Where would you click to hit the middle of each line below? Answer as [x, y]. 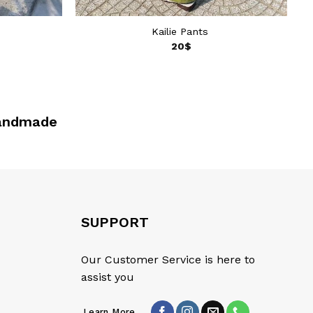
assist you [108, 277]
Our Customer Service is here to [168, 260]
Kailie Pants [181, 32]
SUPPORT [115, 223]
